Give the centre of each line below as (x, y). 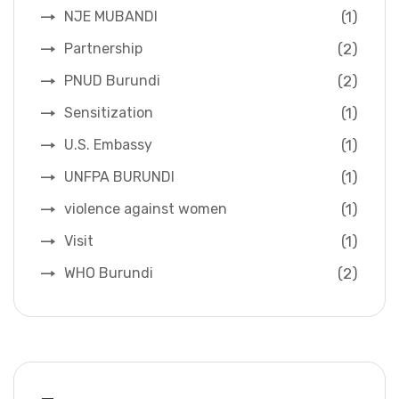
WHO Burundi (109, 273)
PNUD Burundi (112, 81)
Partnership (103, 49)
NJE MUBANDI (111, 17)
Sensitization (109, 113)
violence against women (146, 209)
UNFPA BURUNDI (119, 177)
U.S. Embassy (108, 145)
